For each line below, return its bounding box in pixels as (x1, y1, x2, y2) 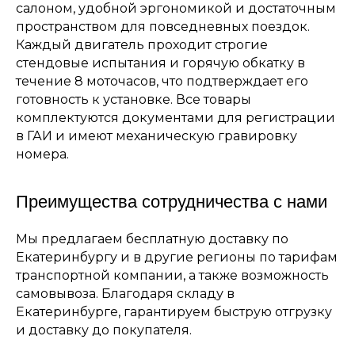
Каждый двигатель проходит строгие (16, 37, 268, 52)
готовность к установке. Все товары (16, 92, 251, 107)
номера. (16, 147, 69, 162)
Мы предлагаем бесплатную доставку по (16, 231, 288, 246)
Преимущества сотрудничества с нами (16, 192, 327, 212)
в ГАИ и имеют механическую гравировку (16, 128, 297, 143)
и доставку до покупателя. (16, 323, 192, 338)
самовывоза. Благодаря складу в (16, 286, 235, 301)
